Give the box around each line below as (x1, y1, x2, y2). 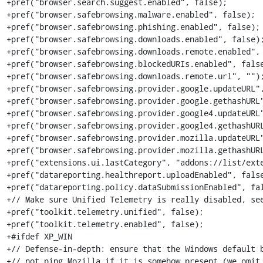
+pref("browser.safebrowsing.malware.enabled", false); (6, 9, 255, 20)
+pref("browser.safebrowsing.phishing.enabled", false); (6, 21, 260, 32)
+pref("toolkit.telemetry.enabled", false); (6, 218, 204, 230)
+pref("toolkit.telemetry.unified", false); (6, 206, 204, 217)
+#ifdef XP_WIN (6, 231, 72, 242)
